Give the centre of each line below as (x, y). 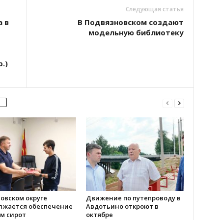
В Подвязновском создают (130, 22)
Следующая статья (154, 9)
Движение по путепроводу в (133, 198)
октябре (100, 215)
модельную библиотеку (136, 32)
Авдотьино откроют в (122, 206)
